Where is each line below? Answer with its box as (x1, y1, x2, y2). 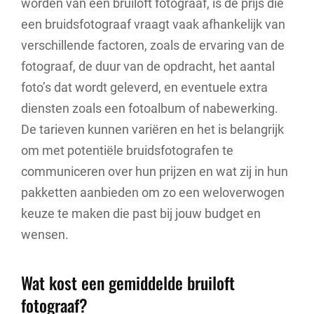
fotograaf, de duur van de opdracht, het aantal (21, 58, 275, 74)
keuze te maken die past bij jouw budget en (21, 205, 261, 221)
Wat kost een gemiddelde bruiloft (21, 270, 235, 296)
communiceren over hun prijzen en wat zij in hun (21, 163, 288, 179)
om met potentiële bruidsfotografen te (21, 142, 233, 158)
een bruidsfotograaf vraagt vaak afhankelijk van (21, 16, 285, 32)
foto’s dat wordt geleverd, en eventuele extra (21, 79, 268, 95)
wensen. (21, 226, 69, 242)
